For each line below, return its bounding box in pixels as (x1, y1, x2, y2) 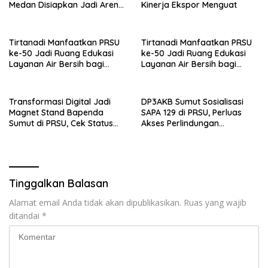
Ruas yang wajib (184, 197, 246, 208)
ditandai (9, 210, 42, 221)
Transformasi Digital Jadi (9, 96, 111, 107)
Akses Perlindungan (141, 118, 219, 129)
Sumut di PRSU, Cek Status (9, 118, 113, 129)
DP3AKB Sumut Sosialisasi (141, 96, 243, 107)
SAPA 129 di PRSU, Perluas (141, 107, 242, 118)
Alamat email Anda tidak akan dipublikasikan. (9, 197, 181, 208)
